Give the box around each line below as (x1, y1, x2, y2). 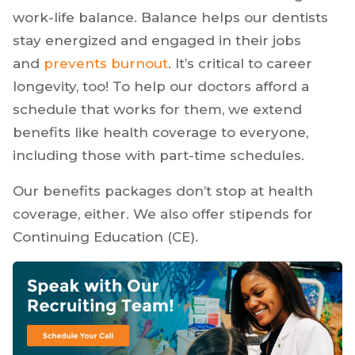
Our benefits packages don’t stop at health (13, 183, 313, 199)
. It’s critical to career (168, 55, 312, 71)
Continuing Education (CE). (13, 229, 198, 245)
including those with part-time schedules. (13, 147, 308, 163)
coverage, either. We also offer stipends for (13, 206, 313, 222)
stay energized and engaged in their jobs (13, 32, 301, 48)
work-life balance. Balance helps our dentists (13, 10, 328, 25)
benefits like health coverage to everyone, (13, 124, 308, 140)
